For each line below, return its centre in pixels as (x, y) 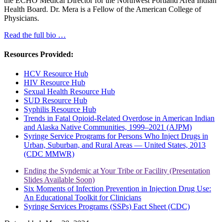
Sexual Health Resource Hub (69, 92)
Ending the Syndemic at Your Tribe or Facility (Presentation (117, 171)
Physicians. (22, 18)
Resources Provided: (39, 55)
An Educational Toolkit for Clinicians (83, 198)
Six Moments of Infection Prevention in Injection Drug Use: (117, 189)
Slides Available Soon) (59, 180)
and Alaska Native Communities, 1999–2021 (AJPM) (108, 127)
